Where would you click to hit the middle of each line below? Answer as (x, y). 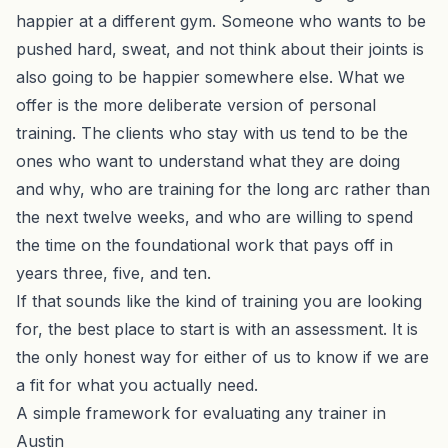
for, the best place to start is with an (155, 328)
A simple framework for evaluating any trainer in (201, 412)
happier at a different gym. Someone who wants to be (221, 20)
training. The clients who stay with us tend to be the (212, 132)
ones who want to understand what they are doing (208, 160)
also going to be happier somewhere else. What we (210, 76)
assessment (339, 328)
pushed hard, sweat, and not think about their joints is (220, 48)
